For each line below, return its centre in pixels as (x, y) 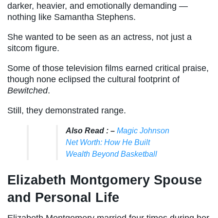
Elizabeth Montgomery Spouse (105, 180)
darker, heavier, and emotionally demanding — (98, 6)
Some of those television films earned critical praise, (108, 68)
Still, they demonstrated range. (67, 111)
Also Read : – (91, 131)
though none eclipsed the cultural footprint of (93, 80)
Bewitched (27, 91)
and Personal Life (63, 197)
